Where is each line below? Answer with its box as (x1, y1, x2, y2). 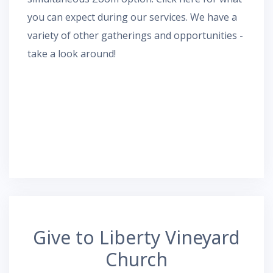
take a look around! (27, 46, 116, 60)
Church (105, 246, 168, 272)
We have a (188, 10, 237, 24)
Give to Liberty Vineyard (33, 224, 240, 250)
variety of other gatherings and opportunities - (27, 28, 243, 42)
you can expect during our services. (27, 10, 188, 24)
